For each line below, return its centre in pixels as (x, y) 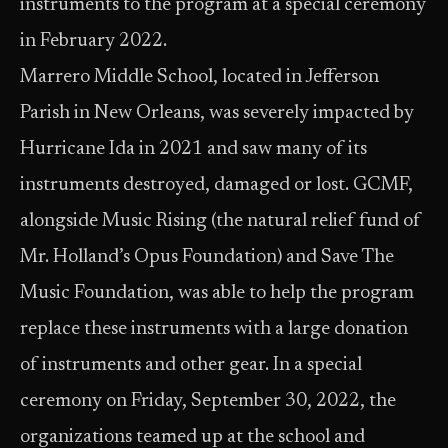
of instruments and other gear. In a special (191, 365)
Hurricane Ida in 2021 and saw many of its (193, 149)
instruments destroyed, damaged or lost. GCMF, (216, 185)
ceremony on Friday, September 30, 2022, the (208, 401)
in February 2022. (93, 41)
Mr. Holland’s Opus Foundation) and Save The (207, 257)
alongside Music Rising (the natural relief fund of (220, 221)
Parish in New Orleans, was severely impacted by (217, 113)
